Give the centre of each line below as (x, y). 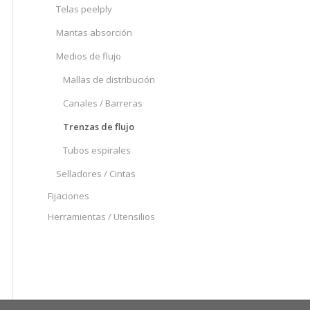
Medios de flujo (89, 56)
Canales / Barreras (103, 103)
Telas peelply (84, 9)
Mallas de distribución (109, 80)
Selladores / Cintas (96, 174)
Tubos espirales (97, 150)
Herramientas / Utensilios (101, 217)
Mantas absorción (94, 33)
